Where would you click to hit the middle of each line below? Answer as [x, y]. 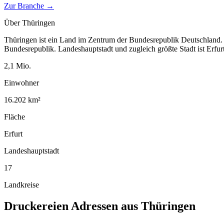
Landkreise [21, 184]
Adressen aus [105, 206]
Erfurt [13, 133]
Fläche [14, 116]
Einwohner [21, 82]
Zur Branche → [29, 5]
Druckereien [36, 206]
